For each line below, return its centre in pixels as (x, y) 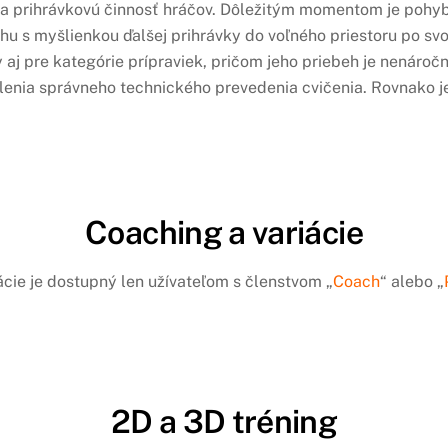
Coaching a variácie (224, 233)
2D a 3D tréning (224, 421)
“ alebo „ (412, 282)
